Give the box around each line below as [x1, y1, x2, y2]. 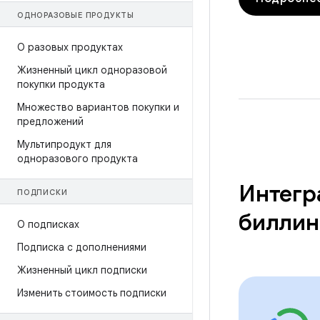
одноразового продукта [17, 152, 138, 165]
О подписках [17, 218, 79, 231]
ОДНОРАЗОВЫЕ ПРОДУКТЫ [17, 10, 134, 20]
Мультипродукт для [17, 138, 111, 151]
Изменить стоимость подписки [17, 286, 166, 299]
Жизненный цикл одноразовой [17, 64, 167, 76]
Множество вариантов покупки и [17, 101, 179, 114]
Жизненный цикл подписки [17, 264, 147, 276]
